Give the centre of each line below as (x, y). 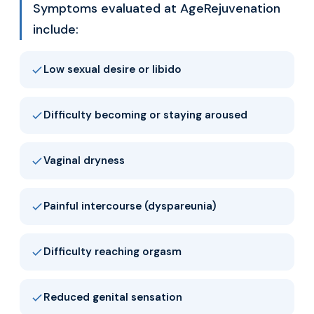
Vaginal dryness (84, 161)
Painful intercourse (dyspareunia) (130, 206)
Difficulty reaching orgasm (112, 252)
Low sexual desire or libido (112, 69)
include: (56, 29)
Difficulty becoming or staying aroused (145, 115)
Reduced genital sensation (113, 297)
